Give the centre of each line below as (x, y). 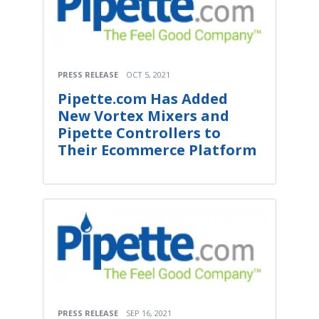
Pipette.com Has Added (143, 98)
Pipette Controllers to (139, 132)
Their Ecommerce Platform (157, 150)
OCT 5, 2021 (148, 74)
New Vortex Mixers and (143, 115)
